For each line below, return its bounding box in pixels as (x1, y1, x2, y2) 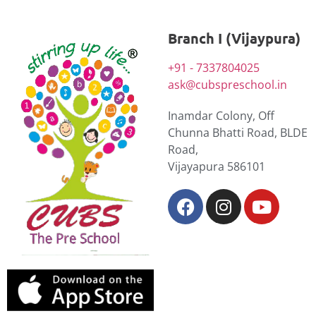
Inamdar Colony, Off (168, 108, 274, 124)
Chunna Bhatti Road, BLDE (168, 125, 308, 141)
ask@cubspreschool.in (168, 77, 287, 93)
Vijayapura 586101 (168, 159, 265, 175)
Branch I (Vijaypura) (168, 29, 300, 48)
